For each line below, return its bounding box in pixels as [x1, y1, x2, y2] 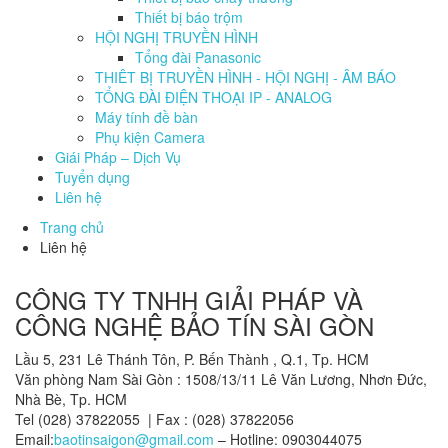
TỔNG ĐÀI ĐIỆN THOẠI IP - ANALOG [95, 87, 332, 108]
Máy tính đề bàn [95, 107, 198, 128]
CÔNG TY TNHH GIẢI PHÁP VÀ [15, 282, 363, 318]
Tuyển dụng [55, 167, 130, 188]
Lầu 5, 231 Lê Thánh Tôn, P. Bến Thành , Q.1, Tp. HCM [15, 349, 369, 370]
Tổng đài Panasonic [135, 47, 261, 68]
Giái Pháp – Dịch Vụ [55, 147, 181, 168]
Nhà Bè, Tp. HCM [15, 389, 127, 410]
